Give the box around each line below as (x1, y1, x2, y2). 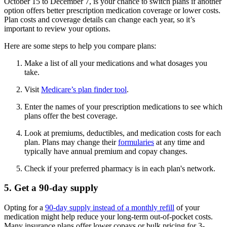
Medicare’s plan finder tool (41, 85, 127, 94)
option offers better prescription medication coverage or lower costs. (4, 6, 220, 15)
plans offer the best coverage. (24, 111, 118, 120)
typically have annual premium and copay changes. (24, 146, 187, 156)
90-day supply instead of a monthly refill (45, 203, 174, 212)
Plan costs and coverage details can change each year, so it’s (4, 15, 195, 24)
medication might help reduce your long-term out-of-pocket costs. (4, 212, 213, 221)
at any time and (154, 137, 205, 146)
